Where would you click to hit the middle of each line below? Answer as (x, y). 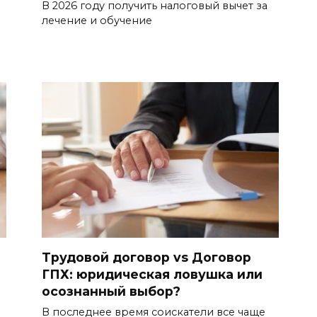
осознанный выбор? (111, 291)
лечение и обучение (97, 21)
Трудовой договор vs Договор (146, 257)
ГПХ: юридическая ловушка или (152, 274)
